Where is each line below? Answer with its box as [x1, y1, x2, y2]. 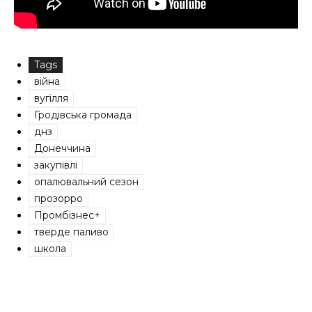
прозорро [34, 192, 83, 205]
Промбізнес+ [34, 209, 100, 221]
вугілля [34, 92, 68, 104]
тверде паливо [34, 226, 109, 238]
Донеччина [34, 142, 91, 155]
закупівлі [34, 159, 77, 171]
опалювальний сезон [34, 175, 139, 188]
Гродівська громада [34, 109, 132, 121]
